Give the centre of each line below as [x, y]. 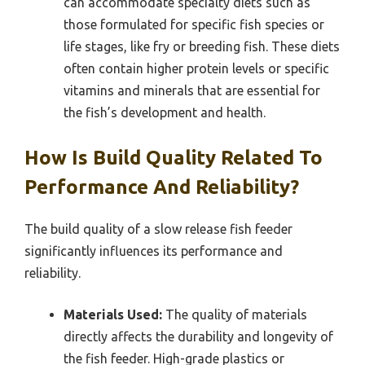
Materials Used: [113, 314]
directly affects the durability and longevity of [198, 336]
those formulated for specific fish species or [194, 24]
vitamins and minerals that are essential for [192, 90]
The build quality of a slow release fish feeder [158, 229]
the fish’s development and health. [165, 112]
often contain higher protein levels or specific [196, 68]
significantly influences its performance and [154, 251]
